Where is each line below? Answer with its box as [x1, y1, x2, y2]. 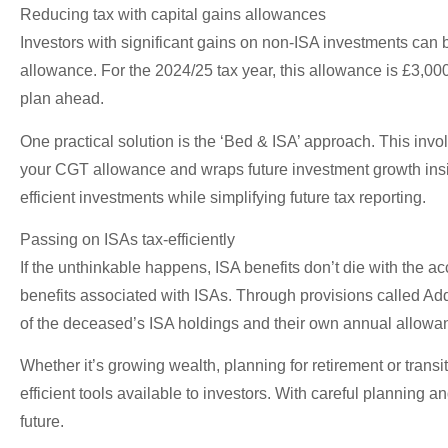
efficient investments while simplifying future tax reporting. [20, 188, 426, 206]
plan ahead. [20, 90, 104, 108]
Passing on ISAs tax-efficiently [20, 230, 235, 248]
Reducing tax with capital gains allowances [20, 6, 326, 24]
